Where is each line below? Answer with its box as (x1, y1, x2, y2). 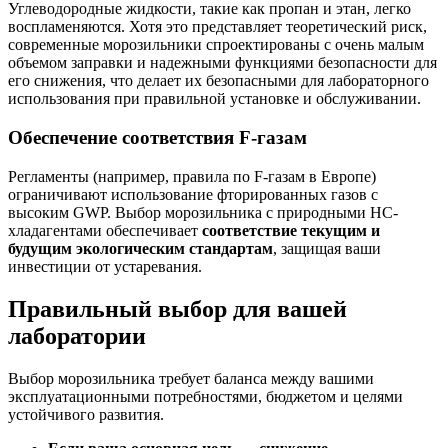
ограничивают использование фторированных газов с (8, 185, 378, 203)
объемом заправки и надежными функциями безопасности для (8, 54, 437, 72)
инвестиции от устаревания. (8, 257, 202, 275)
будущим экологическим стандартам (8, 239, 273, 257)
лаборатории (8, 322, 146, 349)
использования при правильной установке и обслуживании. (8, 90, 421, 108)
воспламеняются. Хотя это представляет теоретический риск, (8, 18, 427, 36)
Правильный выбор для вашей (8, 295, 347, 322)
